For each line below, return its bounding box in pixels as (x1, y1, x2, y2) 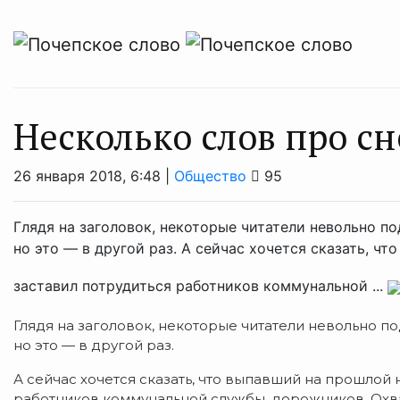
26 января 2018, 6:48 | (13, 167, 174, 185)
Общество (174, 167, 246, 185)
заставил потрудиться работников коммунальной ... (13, 277, 387, 296)
